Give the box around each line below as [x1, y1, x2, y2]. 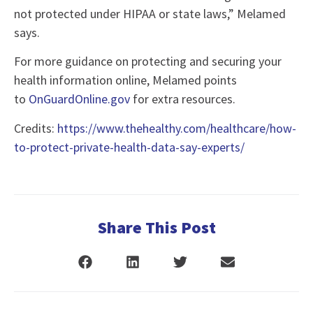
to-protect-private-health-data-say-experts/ [14, 138, 245, 155]
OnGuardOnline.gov [29, 91, 130, 108]
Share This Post [97, 217, 216, 239]
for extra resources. [130, 91, 235, 108]
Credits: [14, 119, 57, 136]
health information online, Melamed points [14, 72, 237, 89]
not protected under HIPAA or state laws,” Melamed [14, 5, 286, 22]
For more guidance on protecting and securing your [14, 53, 282, 70]
